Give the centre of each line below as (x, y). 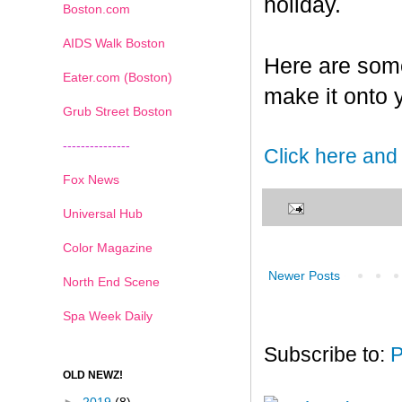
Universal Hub (103, 213)
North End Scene (111, 281)
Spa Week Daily (108, 315)
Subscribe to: (327, 354)
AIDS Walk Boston (114, 43)
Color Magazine (108, 247)
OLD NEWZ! (93, 375)
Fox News (91, 179)
